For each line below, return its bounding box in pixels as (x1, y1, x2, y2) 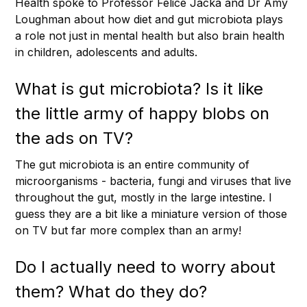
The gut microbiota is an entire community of (15, 157, 249, 171)
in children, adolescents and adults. (15, 45, 197, 59)
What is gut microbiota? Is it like (15, 78, 263, 99)
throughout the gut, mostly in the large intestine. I (15, 190, 272, 204)
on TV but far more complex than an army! (15, 223, 241, 237)
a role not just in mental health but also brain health (15, 28, 284, 42)
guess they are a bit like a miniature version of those (15, 206, 287, 221)
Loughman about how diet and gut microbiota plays (15, 12, 283, 26)
